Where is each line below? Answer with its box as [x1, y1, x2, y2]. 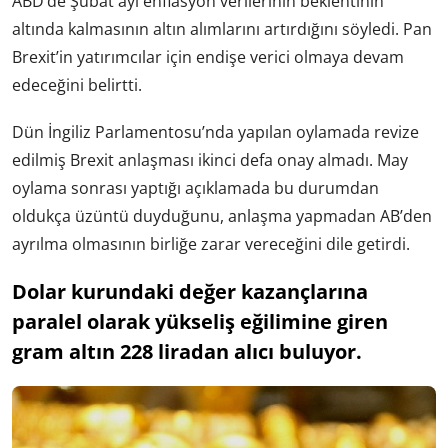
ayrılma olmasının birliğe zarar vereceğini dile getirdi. [12, 232, 410, 255]
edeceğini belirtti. [12, 73, 142, 96]
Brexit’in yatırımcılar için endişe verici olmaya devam [12, 45, 404, 68]
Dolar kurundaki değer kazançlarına [12, 278, 368, 306]
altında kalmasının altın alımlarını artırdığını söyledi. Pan [12, 17, 432, 40]
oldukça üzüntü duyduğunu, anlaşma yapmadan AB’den [12, 204, 432, 227]
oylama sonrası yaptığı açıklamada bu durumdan [12, 176, 379, 199]
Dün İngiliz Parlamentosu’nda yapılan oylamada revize [12, 120, 419, 143]
